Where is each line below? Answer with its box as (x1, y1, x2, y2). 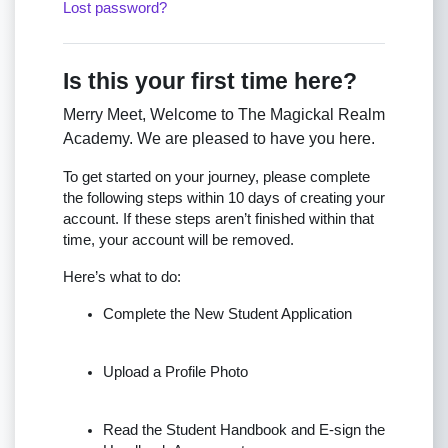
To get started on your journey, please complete (63, 168, 370, 185)
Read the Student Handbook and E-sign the (103, 421, 385, 438)
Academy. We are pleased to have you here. (63, 129, 379, 147)
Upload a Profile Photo (103, 363, 248, 380)
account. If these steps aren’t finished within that (63, 210, 374, 227)
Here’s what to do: (63, 268, 181, 285)
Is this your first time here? (63, 68, 357, 94)
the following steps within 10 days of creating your (63, 189, 385, 206)
